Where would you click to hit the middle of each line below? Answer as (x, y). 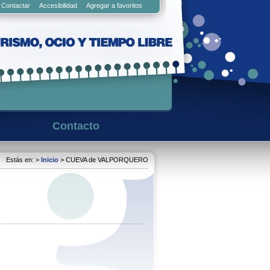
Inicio (50, 160)
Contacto (76, 126)
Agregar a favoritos (114, 5)
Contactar (16, 5)
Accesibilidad (58, 5)
